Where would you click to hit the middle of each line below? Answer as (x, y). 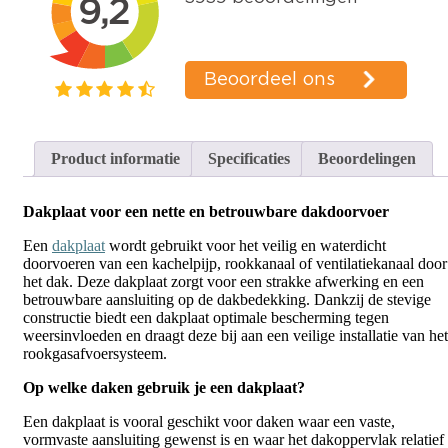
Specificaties (249, 159)
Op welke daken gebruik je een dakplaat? (164, 388)
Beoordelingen (367, 159)
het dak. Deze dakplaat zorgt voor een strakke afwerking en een (223, 282)
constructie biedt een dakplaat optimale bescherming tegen (206, 318)
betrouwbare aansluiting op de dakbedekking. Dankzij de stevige (227, 300)
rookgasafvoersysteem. (95, 354)
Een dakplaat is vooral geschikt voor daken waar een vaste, (209, 422)
